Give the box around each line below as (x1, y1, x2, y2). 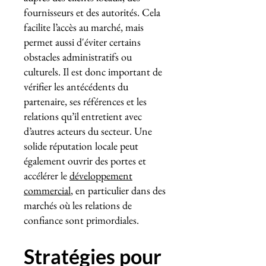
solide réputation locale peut (24, 139, 138, 153)
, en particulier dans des (71, 183, 166, 197)
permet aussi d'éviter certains (24, 35, 141, 49)
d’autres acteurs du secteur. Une (24, 124, 152, 138)
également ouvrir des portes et (24, 154, 146, 167)
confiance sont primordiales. (24, 213, 139, 227)
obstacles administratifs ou (24, 50, 132, 64)
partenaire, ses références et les (24, 94, 147, 108)
